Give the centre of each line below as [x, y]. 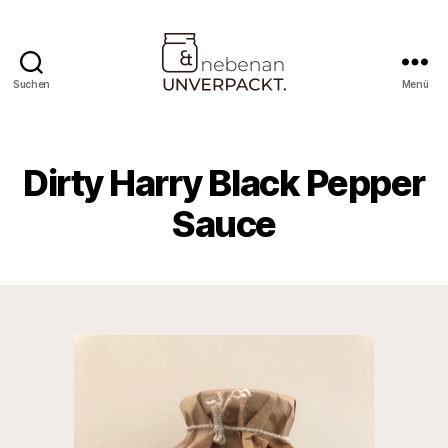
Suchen [31, 84]
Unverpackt [272, 145]
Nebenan [260, 101]
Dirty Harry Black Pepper [224, 183]
